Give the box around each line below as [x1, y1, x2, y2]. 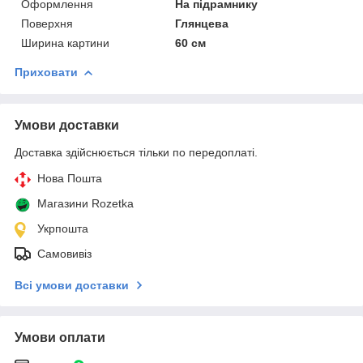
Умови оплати [15, 330, 105, 344]
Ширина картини [21, 36, 109, 49]
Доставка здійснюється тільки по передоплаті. [15, 145, 258, 159]
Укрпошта [37, 221, 88, 235]
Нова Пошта [37, 171, 102, 185]
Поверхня [21, 16, 73, 30]
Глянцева [175, 16, 229, 30]
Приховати [15, 65, 78, 79]
